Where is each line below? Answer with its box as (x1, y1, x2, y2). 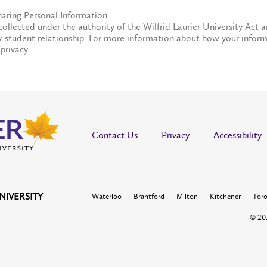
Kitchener (210, 192, 241, 201)
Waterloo (92, 192, 122, 201)
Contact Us (92, 129, 138, 141)
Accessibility (213, 129, 262, 141)
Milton (176, 192, 198, 201)
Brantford (133, 192, 164, 201)
